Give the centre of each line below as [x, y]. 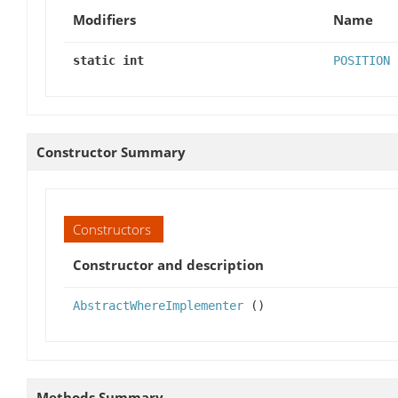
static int [108, 61]
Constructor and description [168, 265]
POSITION [362, 61]
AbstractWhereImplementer [158, 306]
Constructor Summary [111, 152]
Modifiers [104, 20]
